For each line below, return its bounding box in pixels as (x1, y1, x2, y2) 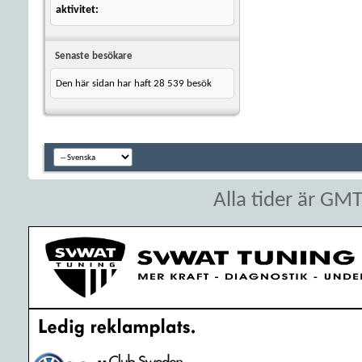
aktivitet (56, 4, 95, 16)
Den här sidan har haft (56, 78, 154, 89)
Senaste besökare (55, 51, 133, 61)
